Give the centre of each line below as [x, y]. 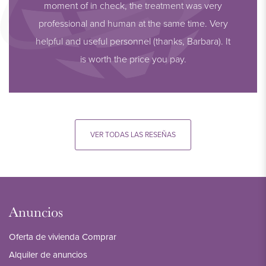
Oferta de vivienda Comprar [63, 237]
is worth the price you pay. [133, 59]
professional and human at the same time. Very [133, 23]
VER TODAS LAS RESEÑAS [133, 135]
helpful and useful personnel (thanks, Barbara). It [133, 41]
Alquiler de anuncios [48, 255]
